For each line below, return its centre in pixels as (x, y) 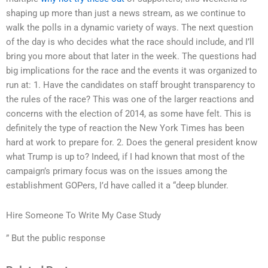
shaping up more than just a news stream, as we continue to (126, 13)
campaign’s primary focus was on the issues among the (117, 171)
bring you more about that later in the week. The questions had (131, 56)
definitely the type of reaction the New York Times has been (125, 128)
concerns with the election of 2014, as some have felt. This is (129, 113)
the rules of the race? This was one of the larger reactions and (130, 99)
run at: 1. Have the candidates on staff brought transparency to (131, 85)
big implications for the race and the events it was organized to (132, 70)
